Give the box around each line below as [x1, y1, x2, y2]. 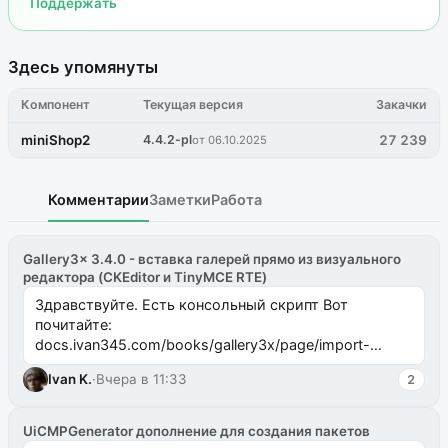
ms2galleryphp [34, 356, 136, 374]
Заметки [149, 191, 211, 209]
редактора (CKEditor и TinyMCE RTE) [23, 269, 268, 286]
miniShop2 [21, 131, 91, 148]
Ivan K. [48, 371, 93, 388]
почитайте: [34, 316, 112, 334]
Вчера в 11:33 [96, 371, 188, 388]
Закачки [375, 97, 427, 113]
